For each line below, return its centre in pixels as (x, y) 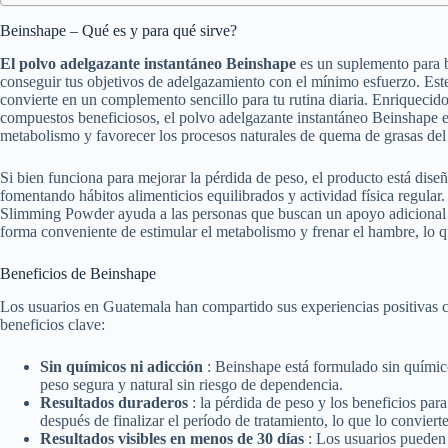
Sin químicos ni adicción (123, 366)
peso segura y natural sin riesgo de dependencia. (191, 384)
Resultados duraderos (116, 402)
